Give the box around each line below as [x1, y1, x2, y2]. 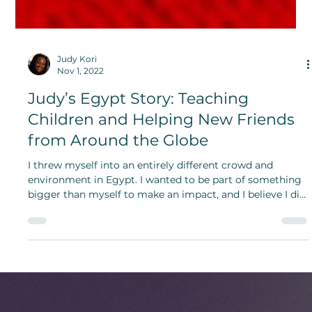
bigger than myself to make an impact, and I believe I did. [28, 219, 309, 232]
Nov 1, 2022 [57, 96, 104, 107]
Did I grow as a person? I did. [28, 233, 169, 247]
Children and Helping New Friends [28, 141, 295, 160]
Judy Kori [57, 84, 97, 95]
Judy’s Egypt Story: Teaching [28, 120, 249, 139]
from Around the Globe [28, 162, 209, 181]
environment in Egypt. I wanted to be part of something [28, 204, 302, 217]
